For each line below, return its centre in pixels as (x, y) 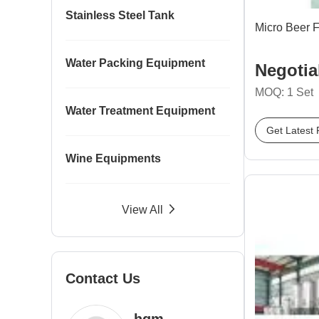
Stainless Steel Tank (120, 15)
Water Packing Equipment (135, 63)
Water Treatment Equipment (140, 111)
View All (142, 210)
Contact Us (103, 278)
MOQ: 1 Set (284, 92)
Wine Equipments (113, 158)
